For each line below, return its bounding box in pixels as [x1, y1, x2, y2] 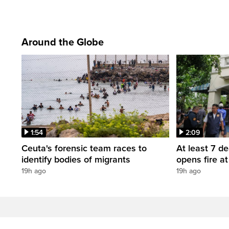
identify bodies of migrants [21, 154, 130, 166]
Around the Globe [21, 36, 104, 49]
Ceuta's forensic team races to [21, 143, 147, 154]
